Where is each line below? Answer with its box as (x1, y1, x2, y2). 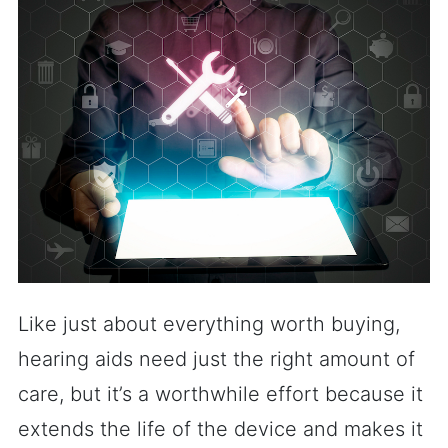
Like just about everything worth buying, (18, 312, 400, 336)
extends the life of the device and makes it (18, 417, 423, 441)
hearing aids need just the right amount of (18, 347, 415, 371)
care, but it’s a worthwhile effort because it (18, 382, 423, 406)
